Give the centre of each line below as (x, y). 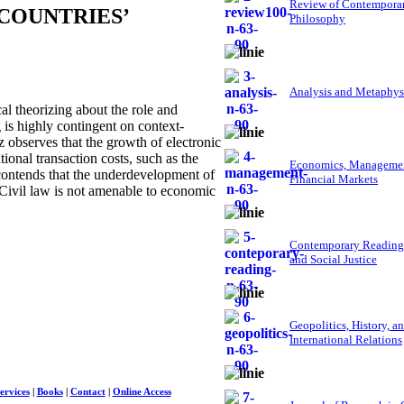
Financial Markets (334, 179)
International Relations (346, 340)
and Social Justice (333, 260)
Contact (87, 391)
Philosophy (317, 19)
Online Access (142, 391)
